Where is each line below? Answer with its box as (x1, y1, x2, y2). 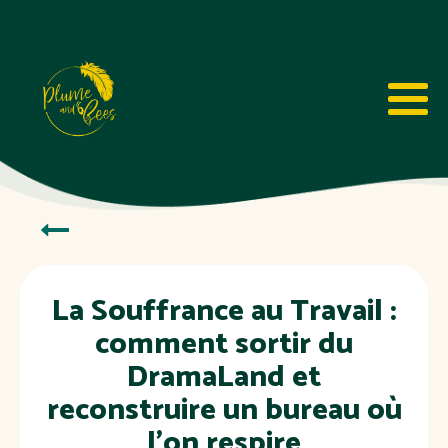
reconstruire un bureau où (46, 386, 402, 435)
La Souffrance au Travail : (51, 287, 397, 336)
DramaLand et (127, 353, 321, 402)
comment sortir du (95, 320, 353, 369)
